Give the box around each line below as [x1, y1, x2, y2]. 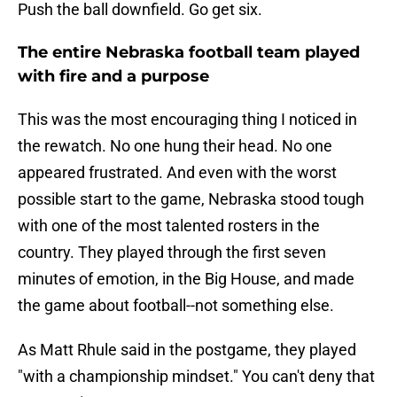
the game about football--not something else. [18, 296, 334, 315]
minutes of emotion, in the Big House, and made [18, 269, 354, 289]
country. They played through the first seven [18, 243, 326, 262]
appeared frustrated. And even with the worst [18, 163, 337, 183]
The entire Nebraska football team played [18, 43, 360, 63]
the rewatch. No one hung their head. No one [18, 136, 332, 156]
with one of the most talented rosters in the [18, 216, 320, 236]
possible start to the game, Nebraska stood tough [18, 190, 364, 209]
